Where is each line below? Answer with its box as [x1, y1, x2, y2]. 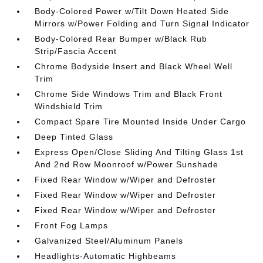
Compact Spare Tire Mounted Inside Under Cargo [35, 117, 247, 126]
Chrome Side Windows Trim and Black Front [35, 89, 223, 99]
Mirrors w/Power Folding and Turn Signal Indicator [35, 19, 250, 28]
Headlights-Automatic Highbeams [35, 251, 177, 261]
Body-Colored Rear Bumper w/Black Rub [35, 34, 208, 43]
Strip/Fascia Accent [35, 46, 117, 56]
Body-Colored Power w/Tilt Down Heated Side [35, 6, 230, 16]
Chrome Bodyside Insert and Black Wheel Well [35, 62, 233, 71]
